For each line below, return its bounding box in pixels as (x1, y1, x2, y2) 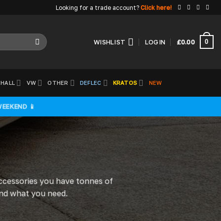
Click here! (140, 3, 172, 11)
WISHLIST (94, 38, 126, 46)
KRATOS (112, 79, 138, 86)
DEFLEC (80, 79, 102, 86)
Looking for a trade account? (55, 3, 139, 11)
